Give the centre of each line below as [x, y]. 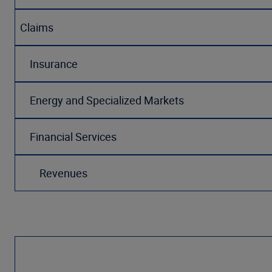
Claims [37, 27]
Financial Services [68, 137]
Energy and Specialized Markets [102, 100]
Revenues [54, 173]
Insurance [49, 64]
